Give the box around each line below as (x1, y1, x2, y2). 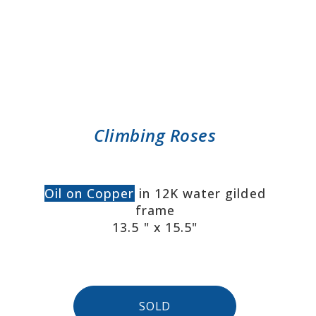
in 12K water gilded (134, 185, 266, 202)
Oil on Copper (44, 185, 135, 202)
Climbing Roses (94, 123, 217, 147)
